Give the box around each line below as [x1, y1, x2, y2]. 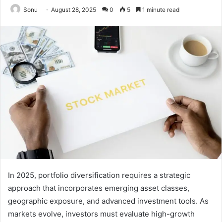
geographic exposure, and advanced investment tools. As [8, 196, 209, 206]
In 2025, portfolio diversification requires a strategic [8, 170, 190, 180]
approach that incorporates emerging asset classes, [8, 183, 189, 193]
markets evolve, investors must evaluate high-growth [8, 209, 195, 219]
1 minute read [141, 5, 179, 13]
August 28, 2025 [51, 5, 96, 13]
